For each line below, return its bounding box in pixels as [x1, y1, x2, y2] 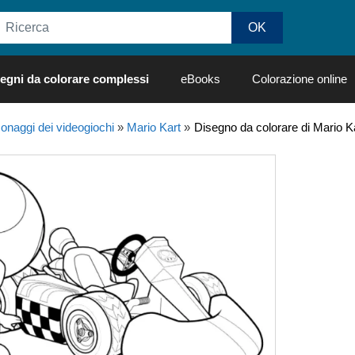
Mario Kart [126, 120, 181, 134]
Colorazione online [252, 72, 347, 86]
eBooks [181, 72, 220, 86]
